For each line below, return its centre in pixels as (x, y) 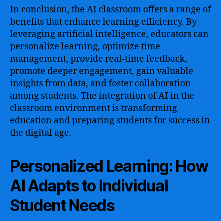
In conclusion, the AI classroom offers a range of (110, 10)
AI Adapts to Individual (89, 186)
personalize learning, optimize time (85, 47)
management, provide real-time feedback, (99, 59)
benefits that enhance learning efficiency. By (103, 22)
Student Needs (62, 205)
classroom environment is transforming (93, 108)
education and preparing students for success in (110, 121)
